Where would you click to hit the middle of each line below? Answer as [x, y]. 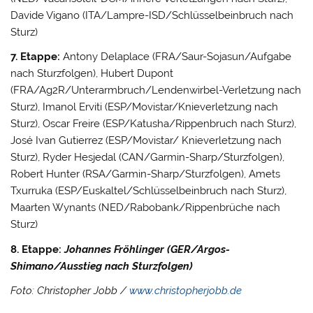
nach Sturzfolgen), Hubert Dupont [92, 74]
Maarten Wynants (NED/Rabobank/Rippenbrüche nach [146, 208]
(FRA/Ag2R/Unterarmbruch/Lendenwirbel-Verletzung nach [156, 90]
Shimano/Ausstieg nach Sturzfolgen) [102, 266]
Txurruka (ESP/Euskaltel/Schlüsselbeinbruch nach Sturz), [149, 191]
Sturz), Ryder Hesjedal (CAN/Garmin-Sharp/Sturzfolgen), [148, 158]
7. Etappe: [36, 57]
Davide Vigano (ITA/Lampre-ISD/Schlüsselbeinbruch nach [152, 15]
